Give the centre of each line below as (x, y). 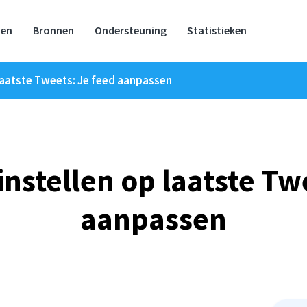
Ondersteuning (131, 30)
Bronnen (53, 30)
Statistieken (217, 30)
